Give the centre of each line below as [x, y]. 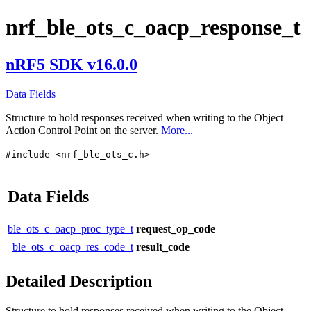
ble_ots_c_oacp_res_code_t [73, 246]
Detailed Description [79, 281]
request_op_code [176, 228]
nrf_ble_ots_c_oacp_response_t [153, 27]
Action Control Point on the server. [83, 130]
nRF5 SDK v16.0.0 [72, 64]
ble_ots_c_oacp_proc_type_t [70, 228]
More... [177, 130]
